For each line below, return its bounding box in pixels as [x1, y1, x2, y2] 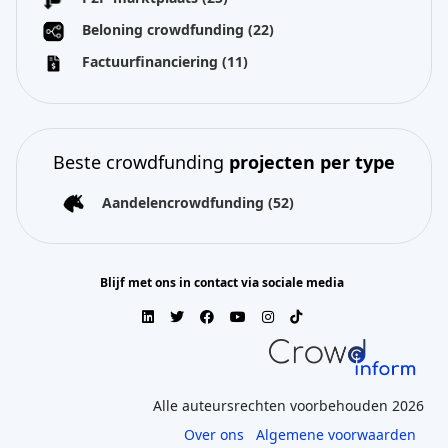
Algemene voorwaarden [256, 425, 416, 445]
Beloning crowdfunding [82, 20, 248, 39]
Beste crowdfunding [53, 149, 229, 174]
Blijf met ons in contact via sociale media [100, 274, 344, 292]
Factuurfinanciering [82, 51, 222, 71]
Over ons [184, 425, 244, 445]
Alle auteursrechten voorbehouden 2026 [153, 396, 424, 416]
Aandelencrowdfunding [102, 192, 268, 212]
